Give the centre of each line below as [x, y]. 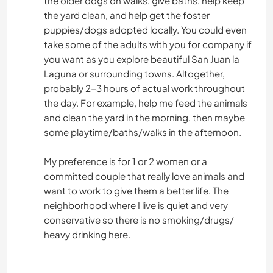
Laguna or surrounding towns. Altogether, [134, 74]
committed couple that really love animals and [144, 176]
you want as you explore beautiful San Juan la [142, 59]
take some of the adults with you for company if [148, 44]
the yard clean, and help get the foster [127, 15]
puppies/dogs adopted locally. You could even [145, 30]
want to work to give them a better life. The [136, 191]
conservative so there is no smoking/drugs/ [139, 220]
